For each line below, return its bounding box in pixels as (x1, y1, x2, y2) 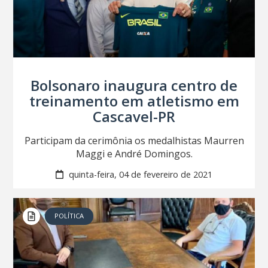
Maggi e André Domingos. (75, 147, 193, 161)
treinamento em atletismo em (29, 91, 239, 111)
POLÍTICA (54, 211, 84, 220)
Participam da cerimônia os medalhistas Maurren (24, 134, 244, 148)
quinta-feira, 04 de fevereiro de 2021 (66, 168, 212, 180)
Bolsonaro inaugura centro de (31, 75, 237, 96)
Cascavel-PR (93, 106, 175, 127)
